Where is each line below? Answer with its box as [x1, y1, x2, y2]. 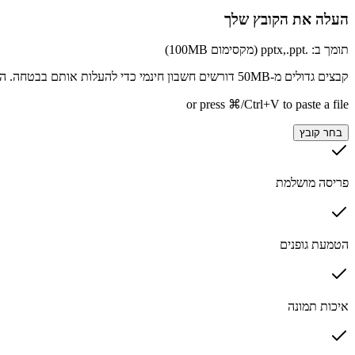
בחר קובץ [300, 127, 342, 139]
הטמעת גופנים [280, 238, 349, 252]
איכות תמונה [288, 300, 349, 314]
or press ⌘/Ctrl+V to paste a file [186, 97, 349, 112]
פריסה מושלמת [276, 176, 349, 190]
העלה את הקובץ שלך [224, 10, 349, 28]
